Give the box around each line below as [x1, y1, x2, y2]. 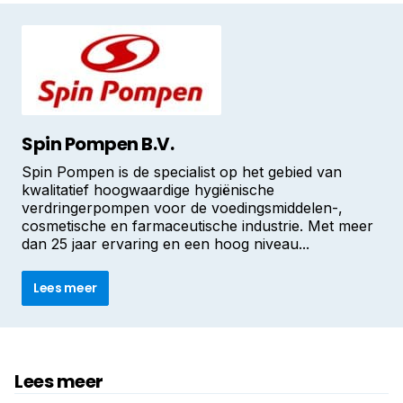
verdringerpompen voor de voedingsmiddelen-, [22, 199, 343, 217]
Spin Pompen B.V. [22, 131, 174, 157]
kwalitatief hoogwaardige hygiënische [22, 181, 274, 199]
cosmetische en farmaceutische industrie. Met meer [22, 217, 373, 235]
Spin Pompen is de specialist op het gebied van [22, 163, 342, 181]
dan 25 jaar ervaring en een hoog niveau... [22, 235, 309, 253]
